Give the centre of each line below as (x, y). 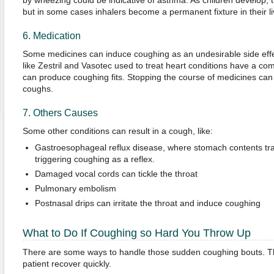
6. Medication (51, 36)
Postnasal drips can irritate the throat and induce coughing (147, 203)
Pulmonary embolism (75, 188)
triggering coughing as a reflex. (94, 159)
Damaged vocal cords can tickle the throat (116, 174)
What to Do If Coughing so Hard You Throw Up (136, 233)
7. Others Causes (60, 113)
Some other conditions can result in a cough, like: (117, 131)
